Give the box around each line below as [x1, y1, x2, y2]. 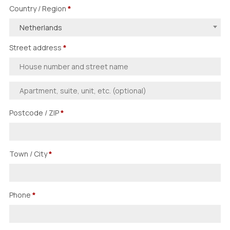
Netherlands [20, 23, 62, 32]
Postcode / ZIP [9, 108, 59, 118]
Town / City [9, 149, 47, 159]
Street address [9, 43, 62, 52]
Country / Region [9, 4, 68, 13]
